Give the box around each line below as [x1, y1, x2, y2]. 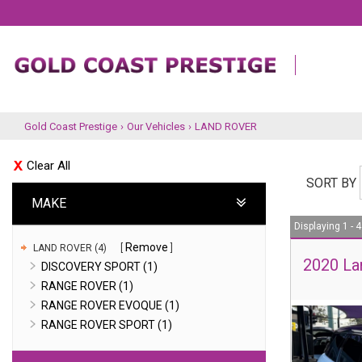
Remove [125, 241, 168, 254]
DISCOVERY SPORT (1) [41, 260, 158, 273]
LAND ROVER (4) [33, 242, 109, 254]
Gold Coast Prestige [24, 120, 117, 133]
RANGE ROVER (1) [41, 280, 133, 293]
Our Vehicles [127, 120, 185, 133]
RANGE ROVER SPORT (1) [41, 318, 172, 331]
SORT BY [305, 175, 356, 191]
